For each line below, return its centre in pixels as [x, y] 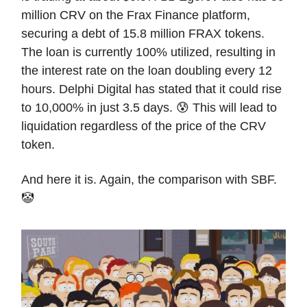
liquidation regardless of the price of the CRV [144, 126]
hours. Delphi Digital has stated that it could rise [151, 89]
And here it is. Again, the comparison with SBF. [149, 180]
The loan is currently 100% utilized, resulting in [148, 52]
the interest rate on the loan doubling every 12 [147, 71]
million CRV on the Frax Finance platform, [136, 15]
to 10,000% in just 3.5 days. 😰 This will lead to [149, 108]
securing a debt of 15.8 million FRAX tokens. [143, 34]
